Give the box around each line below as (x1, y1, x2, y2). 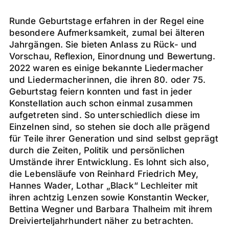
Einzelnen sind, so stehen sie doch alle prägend (9, 122, 210, 132)
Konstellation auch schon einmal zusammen (9, 98, 193, 108)
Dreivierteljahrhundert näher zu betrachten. (9, 216, 194, 226)
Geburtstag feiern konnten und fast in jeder (9, 86, 193, 97)
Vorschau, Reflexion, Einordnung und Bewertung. (9, 51, 216, 61)
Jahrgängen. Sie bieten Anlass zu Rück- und (9, 39, 197, 50)
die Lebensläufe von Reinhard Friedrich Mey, (9, 169, 199, 179)
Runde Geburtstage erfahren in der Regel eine (9, 16, 204, 26)
